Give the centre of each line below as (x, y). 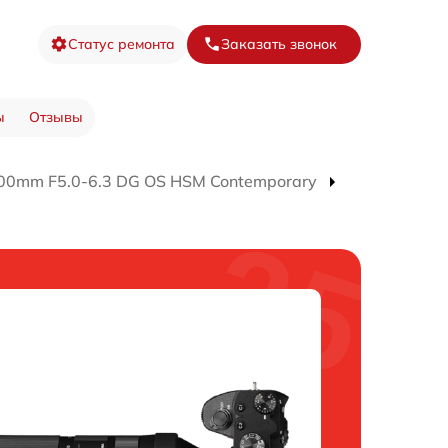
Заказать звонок (279, 43)
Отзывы (55, 117)
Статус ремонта (121, 43)
